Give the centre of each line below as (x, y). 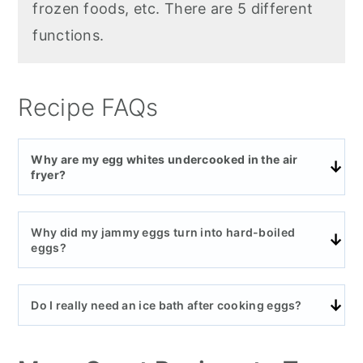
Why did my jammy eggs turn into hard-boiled (163, 233)
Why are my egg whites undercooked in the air (164, 160)
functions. (68, 36)
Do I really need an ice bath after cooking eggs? (167, 305)
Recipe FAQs (88, 108)
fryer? (49, 175)
